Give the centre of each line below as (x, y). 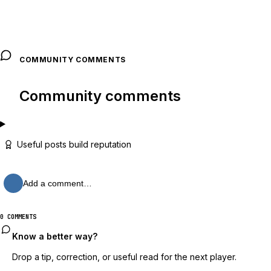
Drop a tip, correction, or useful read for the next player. (124, 256)
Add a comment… (57, 183)
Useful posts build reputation (74, 144)
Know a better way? (55, 236)
